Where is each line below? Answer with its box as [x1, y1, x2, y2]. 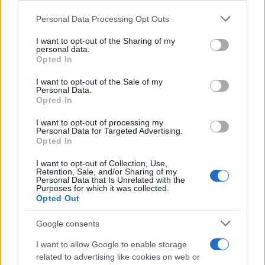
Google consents [36, 218, 99, 228]
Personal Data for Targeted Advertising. [36, 126, 183, 135]
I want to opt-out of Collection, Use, [36, 159, 167, 168]
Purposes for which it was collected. [36, 183, 169, 193]
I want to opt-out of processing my [36, 118, 163, 127]
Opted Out [36, 193, 80, 203]
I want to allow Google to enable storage [36, 240, 187, 249]
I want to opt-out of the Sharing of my [36, 36, 175, 46]
